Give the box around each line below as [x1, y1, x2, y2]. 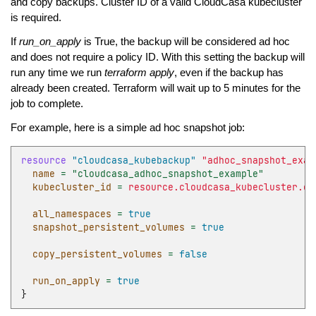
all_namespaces [32, 207, 111, 220]
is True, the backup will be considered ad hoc [80, 36, 290, 48]
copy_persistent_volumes [32, 248, 162, 260]
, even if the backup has [174, 67, 284, 79]
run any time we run [10, 67, 104, 79]
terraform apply [104, 67, 174, 79]
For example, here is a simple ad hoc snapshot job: [10, 122, 245, 134]
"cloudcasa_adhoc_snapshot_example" [71, 167, 264, 180]
